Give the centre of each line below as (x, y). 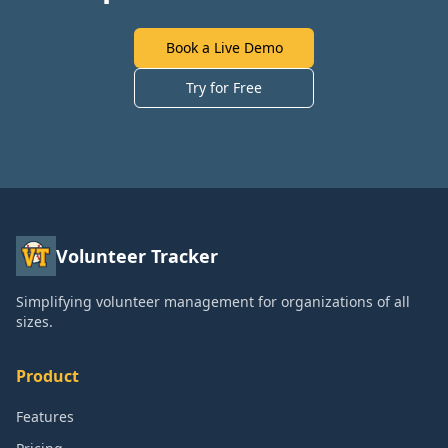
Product (47, 376)
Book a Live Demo (224, 47)
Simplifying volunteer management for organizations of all (213, 301)
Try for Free (224, 87)
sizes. (34, 321)
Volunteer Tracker (137, 256)
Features (45, 416)
